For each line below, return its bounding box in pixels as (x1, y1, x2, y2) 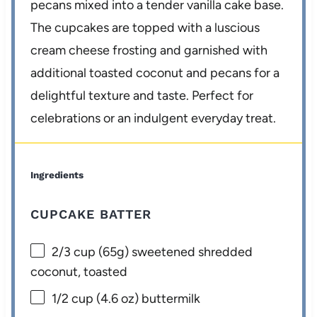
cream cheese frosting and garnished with (30, 42, 268, 59)
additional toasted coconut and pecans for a (30, 65, 280, 81)
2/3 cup (52, 244, 96, 260)
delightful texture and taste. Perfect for (30, 88, 254, 104)
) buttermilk (134, 290, 201, 306)
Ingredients (30, 169, 84, 181)
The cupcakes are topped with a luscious (30, 20, 260, 36)
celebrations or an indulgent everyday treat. (30, 110, 277, 127)
